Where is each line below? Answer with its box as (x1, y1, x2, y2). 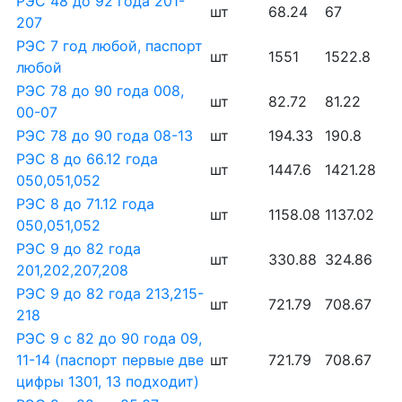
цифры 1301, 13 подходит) (16, 372, 199, 390)
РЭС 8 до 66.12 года (16, 150, 158, 168)
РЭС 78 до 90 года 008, (16, 82, 184, 100)
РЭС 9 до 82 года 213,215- (16, 284, 204, 302)
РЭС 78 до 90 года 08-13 (16, 127, 193, 144)
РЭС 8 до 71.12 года (16, 195, 154, 213)
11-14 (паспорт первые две (16, 351, 204, 369)
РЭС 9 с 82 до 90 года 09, (16, 329, 202, 347)
